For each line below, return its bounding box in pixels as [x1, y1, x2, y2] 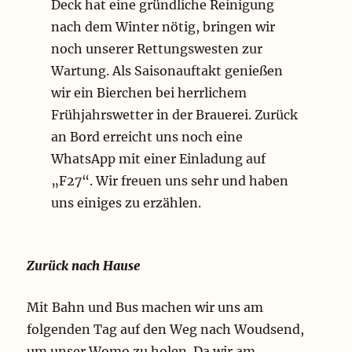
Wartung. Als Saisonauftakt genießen [50, 63, 283, 79]
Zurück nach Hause [27, 258, 141, 274]
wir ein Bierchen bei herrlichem [50, 85, 247, 101]
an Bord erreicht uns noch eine [50, 129, 243, 145]
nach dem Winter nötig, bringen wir [50, 19, 275, 35]
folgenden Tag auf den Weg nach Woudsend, [27, 321, 305, 338]
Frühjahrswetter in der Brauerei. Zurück [50, 107, 298, 123]
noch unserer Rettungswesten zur [50, 41, 262, 57]
